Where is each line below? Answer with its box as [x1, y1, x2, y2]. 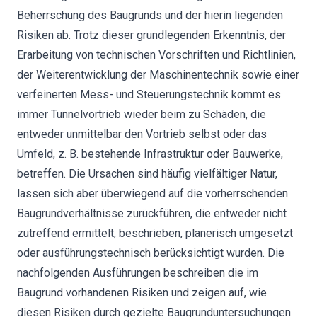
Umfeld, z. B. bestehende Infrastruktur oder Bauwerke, [17, 147, 283, 161]
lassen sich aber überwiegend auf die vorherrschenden [17, 187, 288, 200]
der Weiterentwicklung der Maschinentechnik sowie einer [17, 68, 299, 81]
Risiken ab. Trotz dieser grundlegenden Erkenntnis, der [17, 28, 286, 42]
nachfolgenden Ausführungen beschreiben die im [17, 266, 258, 279]
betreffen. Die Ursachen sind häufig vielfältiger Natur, [17, 167, 277, 180]
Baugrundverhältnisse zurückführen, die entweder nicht [17, 207, 287, 220]
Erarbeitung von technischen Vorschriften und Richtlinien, [17, 48, 296, 62]
